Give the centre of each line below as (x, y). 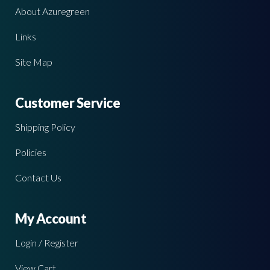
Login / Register (47, 242)
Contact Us (38, 177)
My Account (51, 218)
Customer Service (67, 102)
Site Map (34, 61)
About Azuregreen (52, 11)
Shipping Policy (45, 127)
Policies (31, 152)
